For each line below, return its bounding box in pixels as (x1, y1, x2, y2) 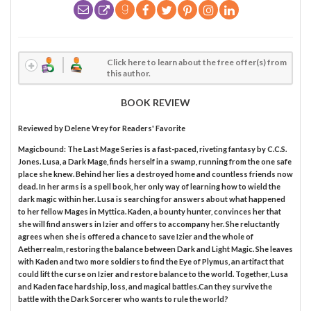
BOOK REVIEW (121, 96, 190, 108)
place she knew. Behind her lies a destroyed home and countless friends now (18, 169, 293, 178)
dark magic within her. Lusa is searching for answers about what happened (18, 194, 285, 203)
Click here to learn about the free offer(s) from (107, 56, 287, 67)
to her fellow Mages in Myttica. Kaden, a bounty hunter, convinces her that (18, 206, 281, 216)
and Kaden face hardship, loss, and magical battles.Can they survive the (18, 281, 272, 291)
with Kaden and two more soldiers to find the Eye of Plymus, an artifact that (18, 256, 284, 266)
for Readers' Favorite (108, 123, 185, 133)
